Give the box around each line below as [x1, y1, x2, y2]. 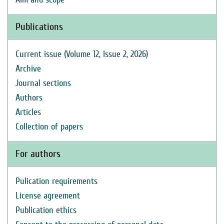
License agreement [15, 190, 80, 201]
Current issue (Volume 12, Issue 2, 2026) [15, 49, 148, 59]
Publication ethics [15, 205, 76, 215]
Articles [15, 107, 41, 117]
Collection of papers [15, 121, 83, 132]
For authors [15, 148, 60, 159]
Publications [15, 21, 63, 32]
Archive [15, 63, 41, 74]
